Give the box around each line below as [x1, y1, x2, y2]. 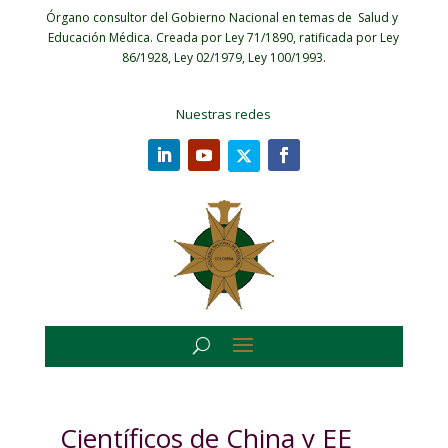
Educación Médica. [48, 29, 157, 46]
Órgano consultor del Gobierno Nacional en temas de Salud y [46, 9, 402, 26]
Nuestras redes [176, 105, 272, 123]
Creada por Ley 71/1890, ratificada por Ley [156, 29, 400, 46]
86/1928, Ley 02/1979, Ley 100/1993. [121, 49, 326, 66]
